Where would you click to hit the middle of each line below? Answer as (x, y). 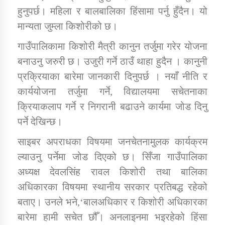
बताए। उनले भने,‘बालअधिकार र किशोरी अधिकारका (113, 202)
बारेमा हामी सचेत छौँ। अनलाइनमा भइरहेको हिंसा (113, 217)
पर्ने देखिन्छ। (40, 121)
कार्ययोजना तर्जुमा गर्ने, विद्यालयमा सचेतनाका (113, 91)
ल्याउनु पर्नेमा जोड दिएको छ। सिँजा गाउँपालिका (113, 156)
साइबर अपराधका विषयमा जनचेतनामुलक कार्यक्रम (113, 141)
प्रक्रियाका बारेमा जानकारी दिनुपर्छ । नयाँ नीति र (113, 76)
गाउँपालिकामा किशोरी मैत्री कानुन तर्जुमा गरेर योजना (113, 46)
